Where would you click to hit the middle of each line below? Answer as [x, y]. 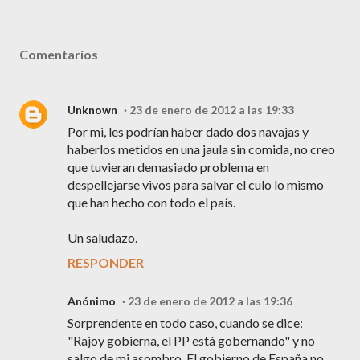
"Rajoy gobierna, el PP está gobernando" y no [191, 340]
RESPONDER [106, 262]
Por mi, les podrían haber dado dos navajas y [188, 131]
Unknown [92, 110]
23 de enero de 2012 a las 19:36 [210, 301]
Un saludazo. [102, 237]
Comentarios [59, 54]
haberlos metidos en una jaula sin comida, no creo [201, 149]
